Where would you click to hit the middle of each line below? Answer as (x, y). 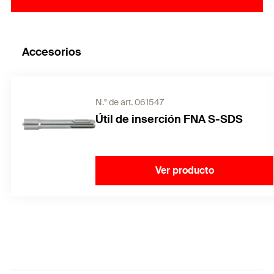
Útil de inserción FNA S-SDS (169, 119)
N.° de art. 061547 (130, 102)
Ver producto (184, 170)
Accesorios (52, 52)
